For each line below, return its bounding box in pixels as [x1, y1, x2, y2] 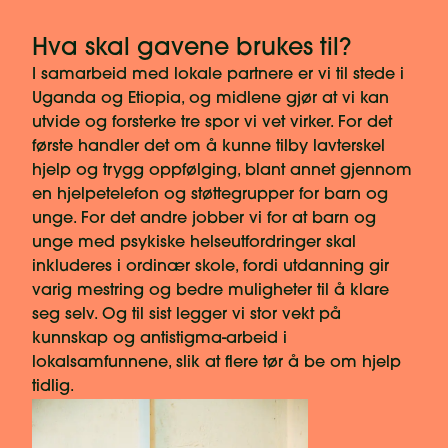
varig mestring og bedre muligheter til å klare [32, 282, 389, 299]
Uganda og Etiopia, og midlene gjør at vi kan [32, 90, 389, 107]
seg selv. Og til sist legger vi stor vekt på [32, 306, 341, 323]
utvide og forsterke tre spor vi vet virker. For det [32, 114, 392, 131]
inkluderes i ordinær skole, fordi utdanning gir [32, 258, 389, 275]
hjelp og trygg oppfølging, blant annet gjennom [32, 162, 412, 179]
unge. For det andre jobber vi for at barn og [32, 210, 376, 227]
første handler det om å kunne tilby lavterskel [32, 138, 385, 155]
